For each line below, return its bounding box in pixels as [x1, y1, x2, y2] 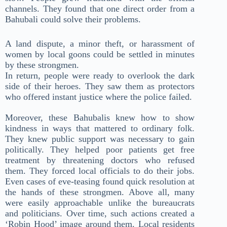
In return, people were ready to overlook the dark [5, 70, 195, 81]
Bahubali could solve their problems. [5, 14, 141, 25]
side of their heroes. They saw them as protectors [5, 81, 195, 92]
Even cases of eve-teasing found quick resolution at [5, 176, 195, 187]
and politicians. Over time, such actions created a [5, 208, 195, 219]
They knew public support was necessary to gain [5, 134, 195, 144]
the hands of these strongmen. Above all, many [5, 187, 195, 198]
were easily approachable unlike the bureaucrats [5, 198, 195, 208]
